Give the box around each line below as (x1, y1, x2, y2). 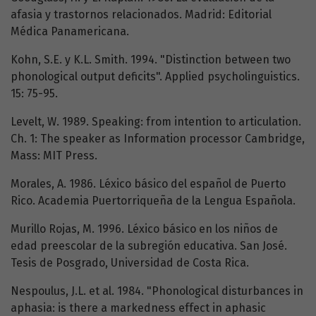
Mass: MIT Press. (11, 149, 97, 163)
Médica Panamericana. (11, 25, 129, 39)
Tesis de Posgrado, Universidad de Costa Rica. (11, 256, 249, 270)
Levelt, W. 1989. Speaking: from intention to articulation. (11, 115, 301, 129)
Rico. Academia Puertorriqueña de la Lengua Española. (11, 194, 296, 208)
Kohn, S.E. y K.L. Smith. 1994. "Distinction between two (11, 53, 291, 67)
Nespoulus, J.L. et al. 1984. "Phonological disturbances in (11, 284, 303, 298)
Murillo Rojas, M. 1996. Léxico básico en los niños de (11, 222, 278, 236)
